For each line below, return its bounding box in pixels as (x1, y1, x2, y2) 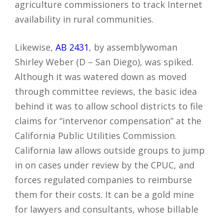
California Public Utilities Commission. (15, 130, 177, 142)
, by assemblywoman (89, 41, 177, 54)
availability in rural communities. (15, 13, 154, 26)
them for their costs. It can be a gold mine (15, 189, 194, 201)
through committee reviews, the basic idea (15, 85, 197, 98)
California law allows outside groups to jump (15, 144, 205, 157)
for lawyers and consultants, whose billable (15, 203, 198, 216)
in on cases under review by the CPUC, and (15, 159, 194, 171)
